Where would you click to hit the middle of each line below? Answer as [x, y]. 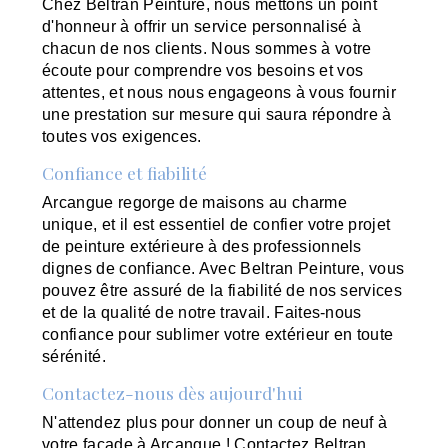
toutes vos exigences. [122, 136]
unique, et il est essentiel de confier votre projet [216, 224]
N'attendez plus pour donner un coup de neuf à [215, 422]
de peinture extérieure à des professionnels [202, 246]
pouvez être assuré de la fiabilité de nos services [222, 290]
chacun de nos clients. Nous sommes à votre [207, 48]
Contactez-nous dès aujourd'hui [173, 392]
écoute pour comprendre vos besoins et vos [203, 70]
